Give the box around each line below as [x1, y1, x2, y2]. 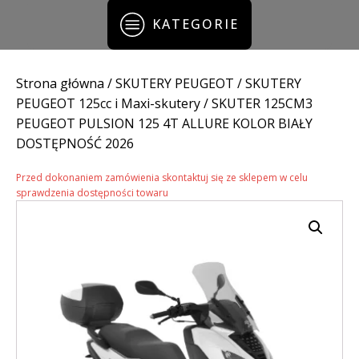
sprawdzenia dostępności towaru [16, 186, 168, 200]
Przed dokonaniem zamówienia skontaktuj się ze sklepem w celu [16, 171, 308, 185]
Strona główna [16, 75, 104, 93]
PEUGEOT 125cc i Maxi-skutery [16, 95, 200, 113]
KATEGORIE [151, 14, 239, 33]
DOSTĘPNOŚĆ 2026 [16, 135, 134, 153]
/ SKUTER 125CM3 [200, 95, 313, 113]
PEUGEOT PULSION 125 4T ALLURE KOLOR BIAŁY [16, 115, 313, 133]
